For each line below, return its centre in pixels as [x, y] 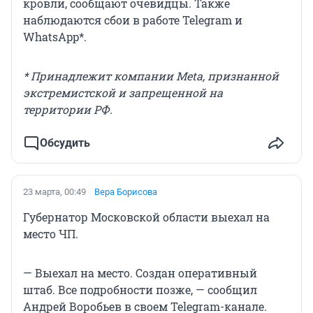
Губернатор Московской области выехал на [146, 217]
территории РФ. [68, 109]
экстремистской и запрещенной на [123, 92]
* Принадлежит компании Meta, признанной [151, 75]
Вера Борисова [126, 191]
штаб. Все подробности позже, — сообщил [140, 289]
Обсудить [65, 143]
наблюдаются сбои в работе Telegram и [133, 20]
